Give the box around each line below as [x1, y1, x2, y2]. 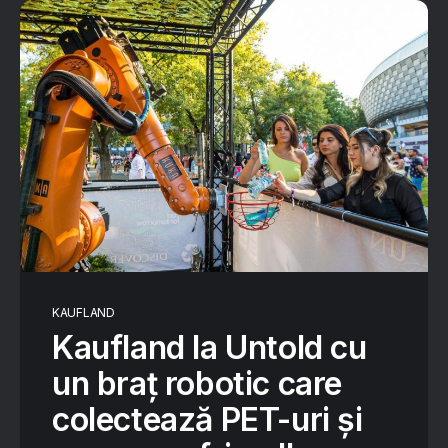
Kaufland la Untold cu [52, 328, 367, 367]
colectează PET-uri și [52, 400, 363, 439]
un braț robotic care [52, 364, 342, 403]
